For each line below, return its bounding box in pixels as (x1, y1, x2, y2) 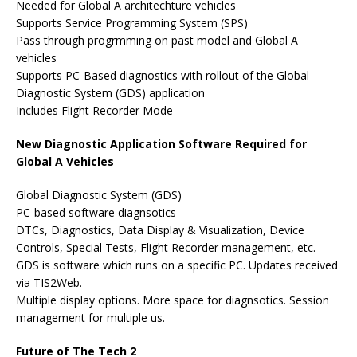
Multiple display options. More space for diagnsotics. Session (16, 292, 329, 308)
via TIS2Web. (16, 275, 82, 290)
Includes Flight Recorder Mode (16, 103, 173, 118)
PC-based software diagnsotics (16, 205, 176, 220)
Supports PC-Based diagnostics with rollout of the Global (16, 68, 309, 83)
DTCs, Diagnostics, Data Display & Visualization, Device (16, 222, 304, 237)
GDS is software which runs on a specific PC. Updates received (16, 257, 338, 273)
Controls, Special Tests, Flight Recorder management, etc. (16, 240, 316, 255)
